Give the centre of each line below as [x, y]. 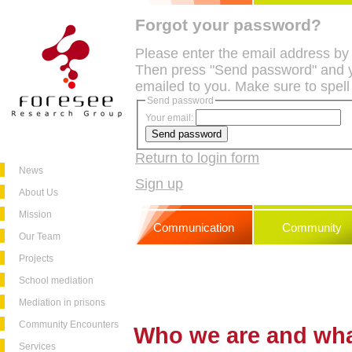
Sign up [159, 183]
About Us [38, 192]
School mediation [56, 280]
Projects [36, 258]
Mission [35, 214]
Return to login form [197, 158]
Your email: [169, 118]
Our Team [40, 236]
